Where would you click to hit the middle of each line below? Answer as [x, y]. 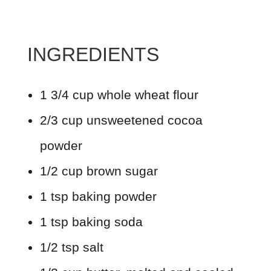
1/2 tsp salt [71, 247]
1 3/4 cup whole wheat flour [119, 94]
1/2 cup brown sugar [99, 171]
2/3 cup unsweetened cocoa [121, 120]
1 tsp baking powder [98, 196]
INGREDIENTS [93, 54]
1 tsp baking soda [91, 221]
